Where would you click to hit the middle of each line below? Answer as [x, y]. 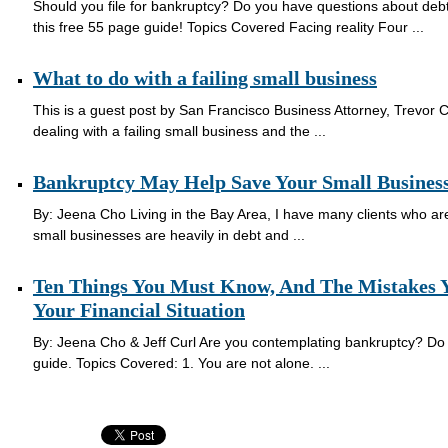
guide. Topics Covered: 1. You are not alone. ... [181, 362]
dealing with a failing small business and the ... [179, 130]
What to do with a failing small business [204, 77]
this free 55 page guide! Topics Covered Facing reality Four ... [228, 26]
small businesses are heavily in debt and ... [168, 234]
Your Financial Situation [138, 309]
